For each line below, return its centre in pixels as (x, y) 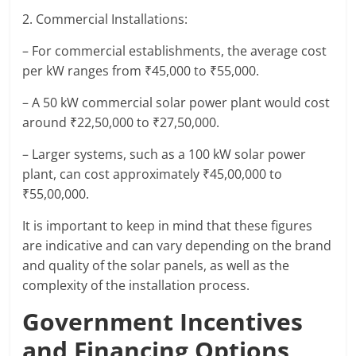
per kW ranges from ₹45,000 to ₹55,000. (141, 71)
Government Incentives (163, 322)
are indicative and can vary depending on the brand (177, 246)
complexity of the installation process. (136, 286)
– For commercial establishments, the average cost (175, 51)
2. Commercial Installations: (105, 19)
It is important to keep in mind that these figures (168, 226)
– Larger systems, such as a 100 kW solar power (164, 155)
